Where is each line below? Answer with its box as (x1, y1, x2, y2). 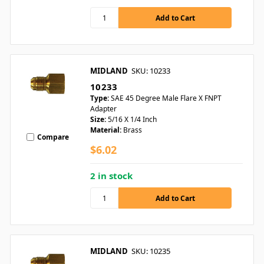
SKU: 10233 (131, 65, 170, 77)
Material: (90, 125, 121, 136)
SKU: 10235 (131, 246, 170, 257)
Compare (37, 131, 69, 142)
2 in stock (90, 170, 133, 182)
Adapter (90, 104, 117, 114)
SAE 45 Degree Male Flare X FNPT (111, 93, 222, 104)
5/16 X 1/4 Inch (108, 114, 157, 125)
